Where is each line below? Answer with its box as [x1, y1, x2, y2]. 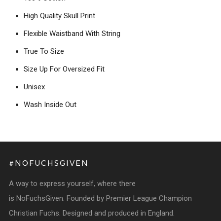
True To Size [24, 47, 64, 56]
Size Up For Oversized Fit [24, 65, 105, 74]
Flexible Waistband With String [24, 29, 120, 38]
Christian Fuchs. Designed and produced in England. [9, 209, 175, 218]
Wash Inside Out [24, 100, 76, 109]
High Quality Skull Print [24, 11, 95, 20]
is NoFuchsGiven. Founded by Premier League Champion [9, 194, 192, 203]
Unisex [24, 82, 45, 91]
